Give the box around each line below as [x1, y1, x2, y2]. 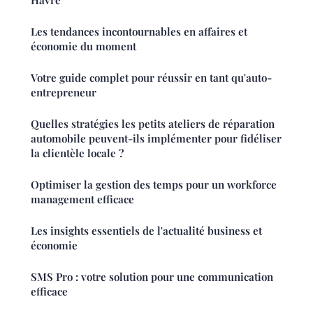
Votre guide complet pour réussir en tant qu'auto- [31, 71, 272, 85]
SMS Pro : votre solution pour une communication [31, 270, 273, 284]
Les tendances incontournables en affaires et [31, 24, 247, 39]
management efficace [31, 192, 134, 207]
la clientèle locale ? [31, 146, 124, 161]
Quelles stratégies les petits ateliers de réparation [31, 117, 275, 131]
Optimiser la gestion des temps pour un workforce [31, 177, 277, 192]
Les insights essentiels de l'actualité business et [31, 224, 262, 238]
